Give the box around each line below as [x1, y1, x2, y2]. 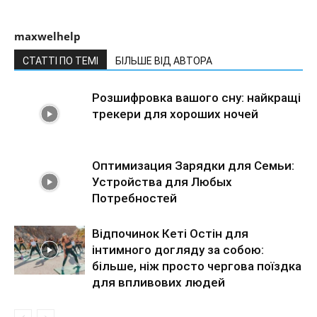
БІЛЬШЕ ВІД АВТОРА [115, 55, 212, 67]
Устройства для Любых [92, 175, 232, 189]
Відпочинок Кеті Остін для [92, 226, 248, 241]
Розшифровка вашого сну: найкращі [92, 91, 301, 105]
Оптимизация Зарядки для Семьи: [92, 158, 294, 173]
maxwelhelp [14, 29, 81, 43]
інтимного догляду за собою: [92, 243, 264, 257]
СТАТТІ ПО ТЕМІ [23, 55, 98, 67]
